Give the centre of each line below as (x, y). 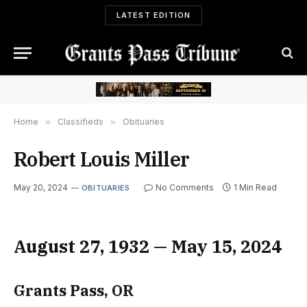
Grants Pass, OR (74, 291)
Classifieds (81, 121)
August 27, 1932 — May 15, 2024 (148, 246)
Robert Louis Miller (102, 159)
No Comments (185, 187)
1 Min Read (256, 187)
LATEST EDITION (153, 15)
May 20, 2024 (41, 187)
